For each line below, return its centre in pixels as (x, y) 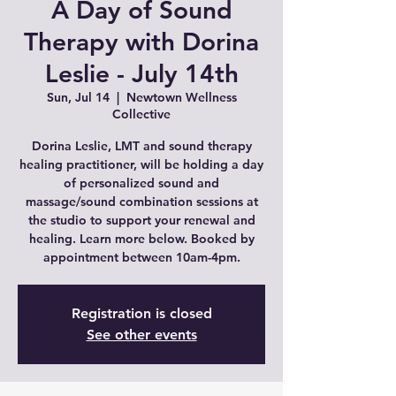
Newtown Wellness (181, 97)
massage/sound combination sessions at (141, 202)
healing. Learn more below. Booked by (141, 239)
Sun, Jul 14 (78, 97)
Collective (141, 114)
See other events (141, 335)
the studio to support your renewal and (141, 220)
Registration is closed (141, 313)
